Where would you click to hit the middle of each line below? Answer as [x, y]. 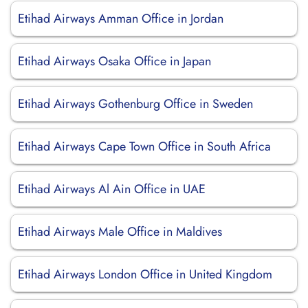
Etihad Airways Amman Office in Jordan [121, 19]
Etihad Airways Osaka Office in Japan [114, 61]
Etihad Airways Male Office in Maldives [120, 232]
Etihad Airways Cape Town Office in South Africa [144, 146]
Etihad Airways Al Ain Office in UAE [112, 189]
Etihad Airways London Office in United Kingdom [145, 274]
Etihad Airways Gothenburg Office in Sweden [135, 104]
